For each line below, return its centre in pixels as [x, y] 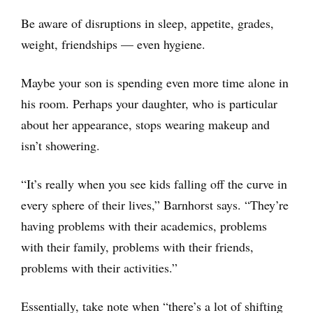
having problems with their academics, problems [144, 225]
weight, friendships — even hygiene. [113, 44]
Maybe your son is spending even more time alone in [155, 82]
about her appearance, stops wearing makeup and [145, 124]
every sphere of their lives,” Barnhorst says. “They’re [155, 204]
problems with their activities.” [99, 267]
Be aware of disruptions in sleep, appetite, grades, [147, 23]
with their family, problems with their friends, [137, 246]
